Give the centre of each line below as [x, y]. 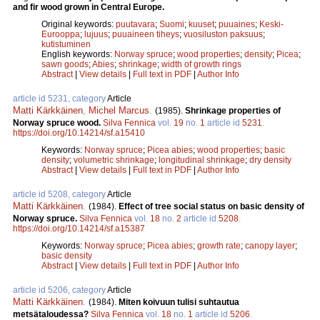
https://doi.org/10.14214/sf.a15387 [79, 228]
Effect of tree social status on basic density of [211, 206]
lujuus [96, 34]
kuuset [201, 24]
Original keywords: [79, 24]
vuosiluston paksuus [223, 34]
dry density [270, 160]
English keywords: [78, 54]
